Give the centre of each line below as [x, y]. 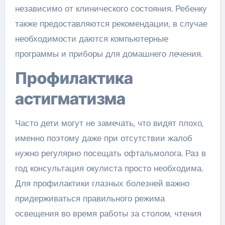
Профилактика [21, 78]
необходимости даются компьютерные [91, 38]
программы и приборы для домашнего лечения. [108, 53]
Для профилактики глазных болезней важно [102, 183]
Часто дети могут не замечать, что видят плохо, [109, 123]
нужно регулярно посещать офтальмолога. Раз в [110, 153]
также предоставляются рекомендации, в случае [111, 23]
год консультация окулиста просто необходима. [109, 168]
